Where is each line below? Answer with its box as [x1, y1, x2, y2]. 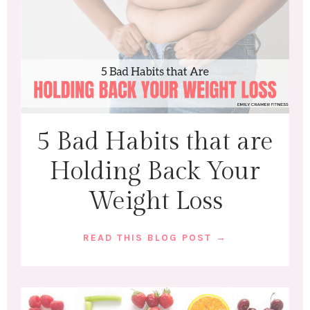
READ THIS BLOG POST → [83, 232, 227, 244]
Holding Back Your [50, 157, 260, 187]
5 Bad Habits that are [37, 127, 273, 157]
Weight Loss [87, 187, 223, 217]
